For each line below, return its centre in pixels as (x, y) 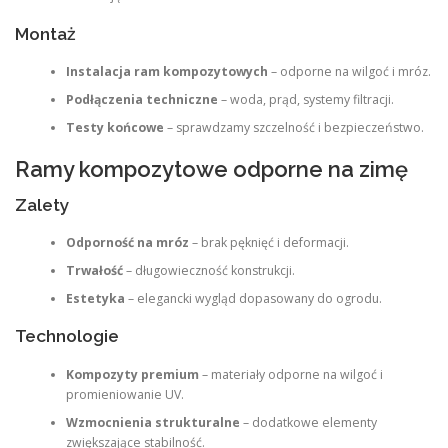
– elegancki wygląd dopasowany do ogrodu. (253, 298)
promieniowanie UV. (124, 394)
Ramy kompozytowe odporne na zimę (211, 169)
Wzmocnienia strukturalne (152, 422)
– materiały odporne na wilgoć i (290, 374)
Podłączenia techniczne (141, 100)
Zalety (42, 204)
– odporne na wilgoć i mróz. (349, 72)
